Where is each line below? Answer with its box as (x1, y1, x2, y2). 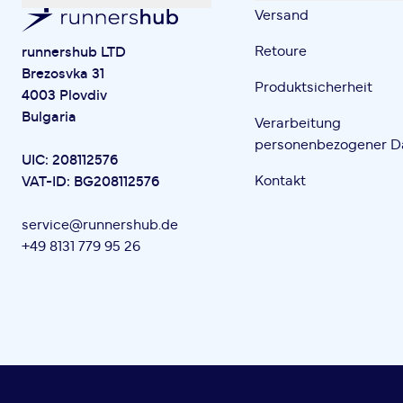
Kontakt (255, 174, 307, 188)
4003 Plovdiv (22, 88, 107, 103)
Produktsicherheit (255, 80, 373, 94)
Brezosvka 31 (22, 67, 104, 82)
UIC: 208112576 (22, 153, 118, 168)
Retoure (255, 44, 308, 58)
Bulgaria (22, 110, 76, 125)
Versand (255, 8, 309, 22)
